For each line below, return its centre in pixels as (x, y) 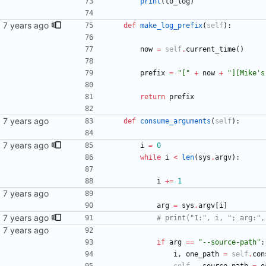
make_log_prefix (171, 26)
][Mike (244, 73)
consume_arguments (175, 121)
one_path (202, 254)
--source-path (229, 243)
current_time (211, 50)
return (153, 97)
